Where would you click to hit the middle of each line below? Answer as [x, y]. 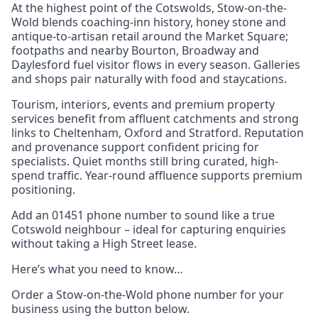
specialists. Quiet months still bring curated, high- [145, 161]
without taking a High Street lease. [104, 244]
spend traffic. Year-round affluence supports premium [157, 176]
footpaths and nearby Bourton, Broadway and [135, 51]
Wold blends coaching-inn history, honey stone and [149, 22]
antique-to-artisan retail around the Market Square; [150, 37]
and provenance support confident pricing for [135, 147]
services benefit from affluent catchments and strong [155, 119]
